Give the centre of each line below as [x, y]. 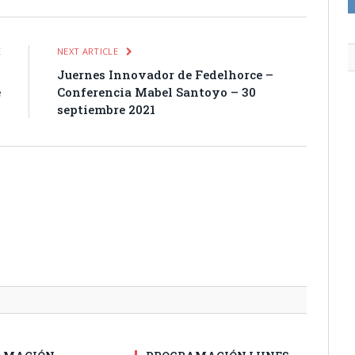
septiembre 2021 [106, 110]
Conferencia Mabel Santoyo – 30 [157, 92]
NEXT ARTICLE [89, 52]
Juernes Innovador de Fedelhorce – [165, 75]
